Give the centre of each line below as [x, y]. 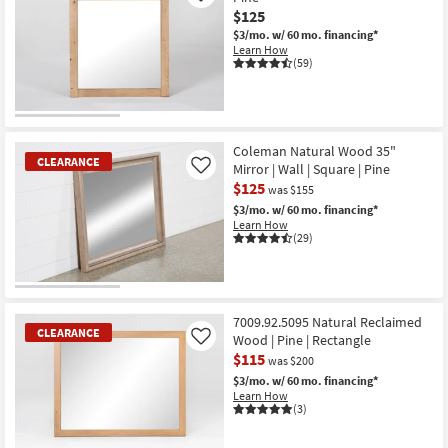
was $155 [291, 189]
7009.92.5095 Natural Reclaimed [327, 322]
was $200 [291, 361]
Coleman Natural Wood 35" [314, 150]
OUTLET [38, 125]
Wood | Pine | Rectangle [302, 340]
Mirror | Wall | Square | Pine [311, 168]
